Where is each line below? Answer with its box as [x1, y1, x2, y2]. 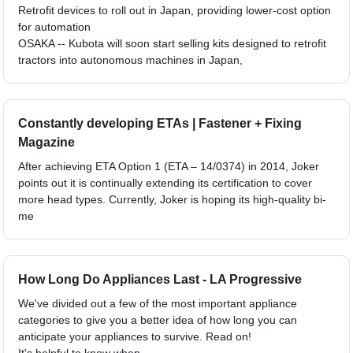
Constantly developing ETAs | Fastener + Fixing [18, 116, 303, 130]
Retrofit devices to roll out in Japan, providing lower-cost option [18, 3, 332, 17]
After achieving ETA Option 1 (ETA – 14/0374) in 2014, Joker [18, 159, 320, 173]
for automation [18, 20, 91, 33]
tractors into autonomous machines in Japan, [18, 53, 243, 66]
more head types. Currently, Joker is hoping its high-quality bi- [18, 192, 327, 206]
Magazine [18, 135, 76, 149]
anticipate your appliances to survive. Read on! [18, 329, 252, 343]
